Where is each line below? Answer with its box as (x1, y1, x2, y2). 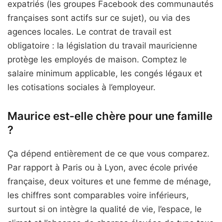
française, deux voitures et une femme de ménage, (7, 176, 211, 186)
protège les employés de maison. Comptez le (7, 55, 187, 64)
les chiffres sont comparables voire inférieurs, (7, 190, 189, 200)
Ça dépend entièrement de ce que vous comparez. (7, 149, 210, 159)
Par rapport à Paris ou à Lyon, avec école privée (7, 163, 198, 172)
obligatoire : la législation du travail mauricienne (7, 41, 197, 51)
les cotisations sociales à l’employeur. (7, 82, 156, 92)
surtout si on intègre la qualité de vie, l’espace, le (7, 204, 202, 214)
